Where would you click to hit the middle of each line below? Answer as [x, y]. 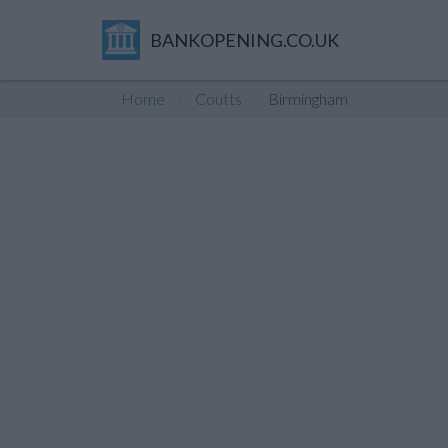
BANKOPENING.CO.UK [244, 40]
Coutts [218, 98]
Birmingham [308, 98]
